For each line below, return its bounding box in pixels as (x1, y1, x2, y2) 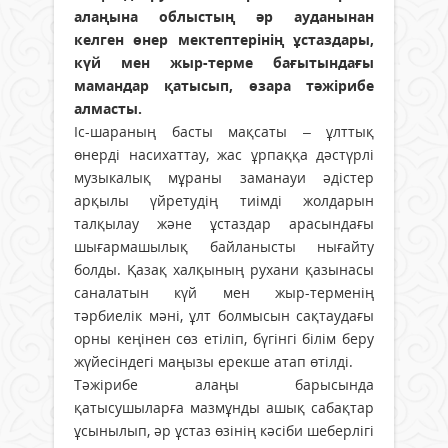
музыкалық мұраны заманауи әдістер (74, 168, 374, 188)
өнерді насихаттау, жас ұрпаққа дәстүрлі (74, 145, 374, 165)
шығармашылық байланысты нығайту (74, 237, 374, 257)
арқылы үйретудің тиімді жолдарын (74, 191, 374, 211)
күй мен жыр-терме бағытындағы (74, 53, 374, 73)
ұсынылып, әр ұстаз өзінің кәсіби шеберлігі (74, 421, 374, 441)
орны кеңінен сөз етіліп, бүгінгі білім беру (74, 329, 374, 349)
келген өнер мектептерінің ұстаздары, (74, 30, 374, 50)
